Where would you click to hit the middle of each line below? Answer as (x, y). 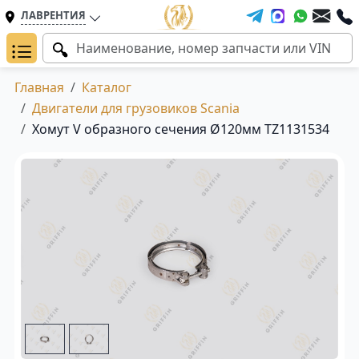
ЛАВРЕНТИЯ (53, 15)
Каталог (107, 87)
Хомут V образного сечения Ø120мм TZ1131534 (181, 129)
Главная (39, 87)
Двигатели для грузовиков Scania (136, 108)
